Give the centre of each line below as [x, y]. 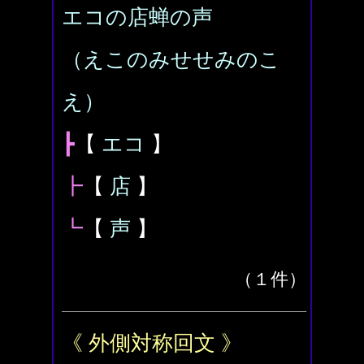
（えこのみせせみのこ [171, 60]
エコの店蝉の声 [137, 17]
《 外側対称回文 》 [152, 343]
